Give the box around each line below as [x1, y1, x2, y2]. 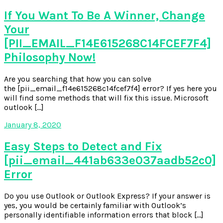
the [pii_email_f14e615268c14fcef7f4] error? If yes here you [4, 83, 217, 93]
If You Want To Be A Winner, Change [4, 8, 205, 22]
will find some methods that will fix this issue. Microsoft [4, 93, 209, 103]
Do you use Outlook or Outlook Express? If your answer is [4, 191, 211, 201]
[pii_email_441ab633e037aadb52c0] [4, 153, 216, 167]
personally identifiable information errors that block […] [4, 210, 204, 220]
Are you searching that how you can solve [4, 74, 151, 84]
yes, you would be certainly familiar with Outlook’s [4, 200, 186, 210]
